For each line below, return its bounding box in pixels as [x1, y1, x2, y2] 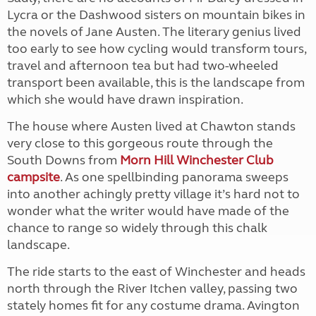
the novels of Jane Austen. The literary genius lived [7, 23, 301, 39]
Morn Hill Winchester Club [120, 152, 274, 168]
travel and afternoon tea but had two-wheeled [7, 57, 279, 73]
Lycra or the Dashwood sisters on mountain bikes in [7, 6, 305, 23]
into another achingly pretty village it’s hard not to [7, 186, 300, 202]
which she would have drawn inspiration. [7, 91, 243, 107]
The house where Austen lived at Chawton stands [7, 118, 296, 134]
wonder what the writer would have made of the [7, 202, 289, 219]
